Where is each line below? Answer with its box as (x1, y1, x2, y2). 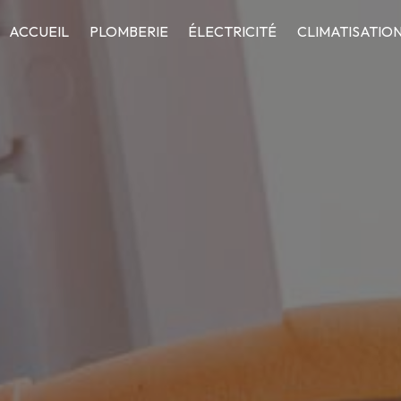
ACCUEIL (9, 22, 70, 40)
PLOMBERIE (89, 22, 168, 40)
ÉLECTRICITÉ (188, 22, 277, 40)
